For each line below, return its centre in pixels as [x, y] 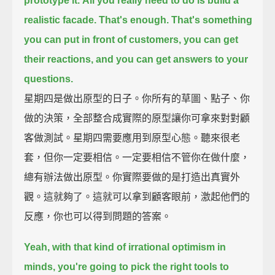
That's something [212, 20]
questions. [49, 79]
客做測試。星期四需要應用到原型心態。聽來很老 [132, 137]
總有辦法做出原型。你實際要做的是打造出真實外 [132, 177]
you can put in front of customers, [103, 39]
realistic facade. [60, 20]
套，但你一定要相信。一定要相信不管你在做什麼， [137, 157]
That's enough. [134, 20]
